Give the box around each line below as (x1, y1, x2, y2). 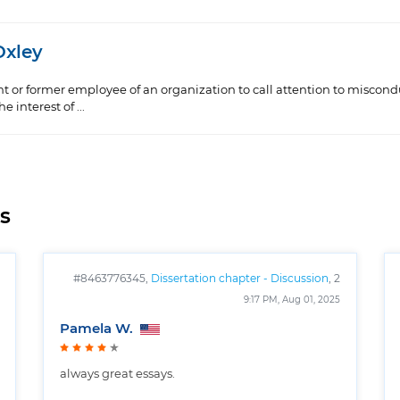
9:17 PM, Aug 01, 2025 (244, 296, 340, 305)
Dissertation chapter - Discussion (151, 273, 329, 285)
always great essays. (60, 369, 175, 381)
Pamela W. (60, 322, 137, 337)
